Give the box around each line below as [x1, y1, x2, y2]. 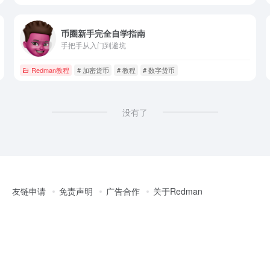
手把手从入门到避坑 [60, 39, 126, 50]
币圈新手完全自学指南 [60, 27, 145, 39]
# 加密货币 [77, 64, 109, 75]
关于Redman [153, 185, 202, 197]
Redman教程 [31, 64, 70, 75]
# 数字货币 [143, 64, 175, 75]
